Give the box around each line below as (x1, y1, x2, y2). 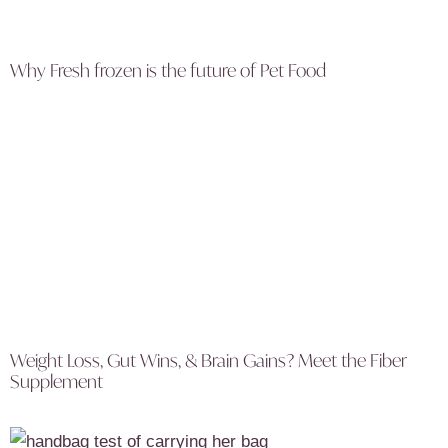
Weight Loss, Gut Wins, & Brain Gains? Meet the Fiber (10, 348, 407, 373)
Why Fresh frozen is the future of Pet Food (10, 58, 326, 83)
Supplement (10, 369, 103, 394)
